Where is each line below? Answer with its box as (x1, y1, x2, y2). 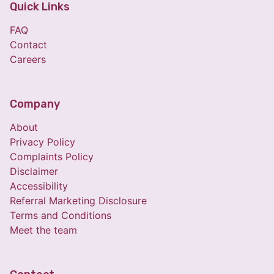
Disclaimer (10, 165, 58, 178)
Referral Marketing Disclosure (10, 194, 147, 207)
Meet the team (10, 224, 77, 237)
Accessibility (10, 180, 68, 193)
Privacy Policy (10, 136, 75, 149)
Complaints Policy (10, 150, 94, 163)
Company (10, 97, 60, 111)
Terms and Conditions (10, 209, 111, 222)
